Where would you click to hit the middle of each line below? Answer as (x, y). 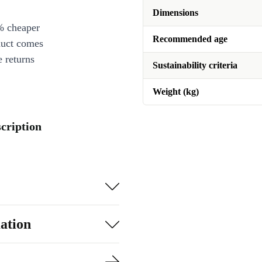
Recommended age (190, 39)
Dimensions (175, 13)
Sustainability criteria (195, 65)
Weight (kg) (176, 92)
